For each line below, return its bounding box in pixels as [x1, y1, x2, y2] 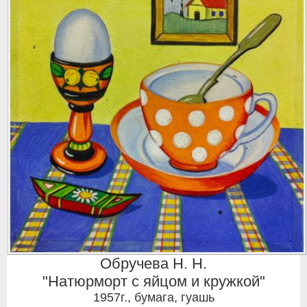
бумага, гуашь [134, 290, 214, 304]
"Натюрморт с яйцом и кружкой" [42, 272, 265, 290]
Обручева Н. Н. [100, 254, 207, 272]
